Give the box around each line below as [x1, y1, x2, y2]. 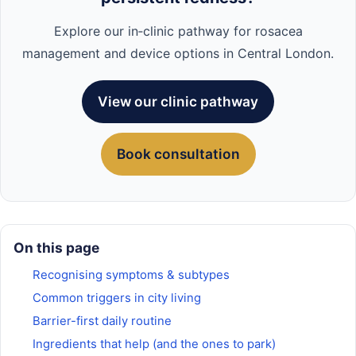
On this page [14, 239, 99, 257]
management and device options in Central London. [22, 45, 334, 62]
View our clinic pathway [98, 93, 258, 110]
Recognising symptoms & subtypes [33, 268, 230, 283]
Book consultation [116, 145, 240, 163]
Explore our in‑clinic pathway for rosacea [53, 23, 303, 40]
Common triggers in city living [33, 291, 201, 306]
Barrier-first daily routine [33, 314, 172, 329]
